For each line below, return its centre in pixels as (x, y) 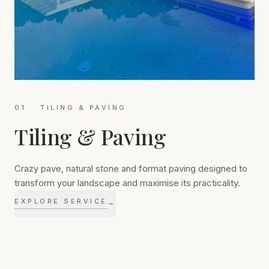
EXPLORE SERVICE (61, 201)
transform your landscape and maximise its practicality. (127, 183)
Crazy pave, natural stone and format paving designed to (131, 169)
